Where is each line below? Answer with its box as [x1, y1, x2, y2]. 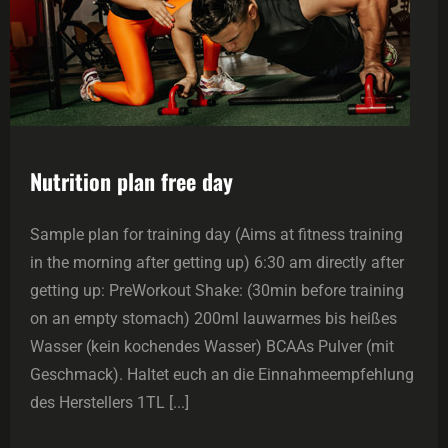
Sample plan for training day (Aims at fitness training [30, 225, 403, 245]
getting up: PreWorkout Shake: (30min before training [30, 281, 404, 301]
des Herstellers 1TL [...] [30, 393, 189, 413]
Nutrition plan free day [30, 165, 233, 198]
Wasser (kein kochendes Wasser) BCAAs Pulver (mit [30, 337, 394, 357]
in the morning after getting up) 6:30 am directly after [30, 253, 404, 273]
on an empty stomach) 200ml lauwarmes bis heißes [30, 309, 397, 329]
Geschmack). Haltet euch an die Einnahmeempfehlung [30, 365, 414, 385]
